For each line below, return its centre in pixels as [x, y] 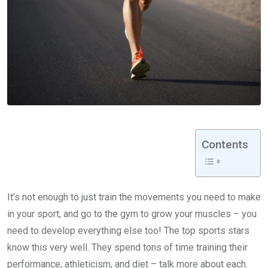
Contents [225, 144]
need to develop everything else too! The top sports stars [128, 230]
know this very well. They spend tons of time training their [127, 247]
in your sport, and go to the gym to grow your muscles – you [132, 214]
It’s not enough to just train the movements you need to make [134, 197]
